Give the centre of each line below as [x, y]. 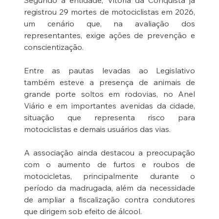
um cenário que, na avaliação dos [109, 24]
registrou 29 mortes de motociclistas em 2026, [109, 12]
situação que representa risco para [109, 118]
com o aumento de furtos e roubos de [109, 164]
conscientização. [54, 47]
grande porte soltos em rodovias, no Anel [109, 94]
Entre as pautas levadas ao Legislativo [109, 71]
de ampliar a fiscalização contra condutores [109, 200]
